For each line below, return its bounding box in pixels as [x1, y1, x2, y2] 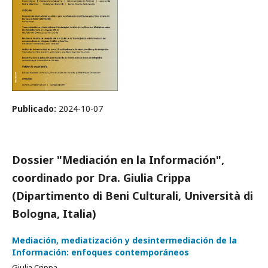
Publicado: [12, 103, 59, 115]
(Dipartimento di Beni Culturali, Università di [12, 188, 253, 203]
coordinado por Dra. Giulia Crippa [12, 170, 191, 185]
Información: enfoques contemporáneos [12, 246, 189, 258]
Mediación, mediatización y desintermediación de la [12, 234, 237, 246]
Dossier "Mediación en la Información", [12, 153, 224, 167]
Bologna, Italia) [12, 206, 96, 221]
